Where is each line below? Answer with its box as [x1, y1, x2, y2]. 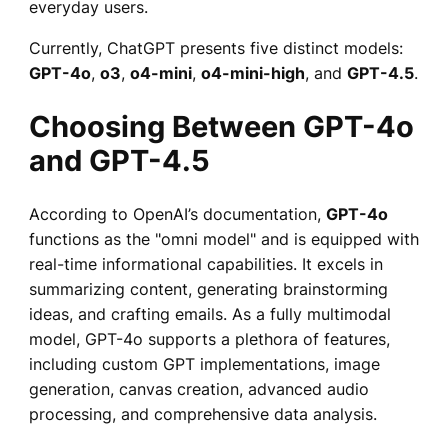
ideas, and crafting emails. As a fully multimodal [28, 303, 391, 324]
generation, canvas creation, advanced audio [28, 378, 369, 399]
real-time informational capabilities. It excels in [28, 253, 383, 274]
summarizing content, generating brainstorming [28, 278, 388, 299]
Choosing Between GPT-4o [28, 108, 414, 144]
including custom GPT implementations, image [28, 353, 380, 374]
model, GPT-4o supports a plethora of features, [28, 328, 390, 349]
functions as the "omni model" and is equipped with [28, 228, 419, 249]
